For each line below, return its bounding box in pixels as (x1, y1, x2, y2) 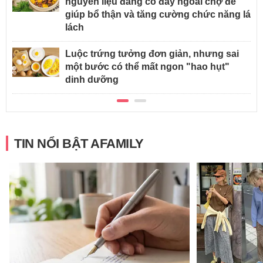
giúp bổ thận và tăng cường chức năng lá (65, 9, 251, 19)
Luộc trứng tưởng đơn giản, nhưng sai (65, 48, 239, 59)
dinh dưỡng (65, 74, 119, 85)
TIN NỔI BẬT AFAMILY (14, 136, 144, 151)
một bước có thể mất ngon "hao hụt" (65, 61, 230, 72)
